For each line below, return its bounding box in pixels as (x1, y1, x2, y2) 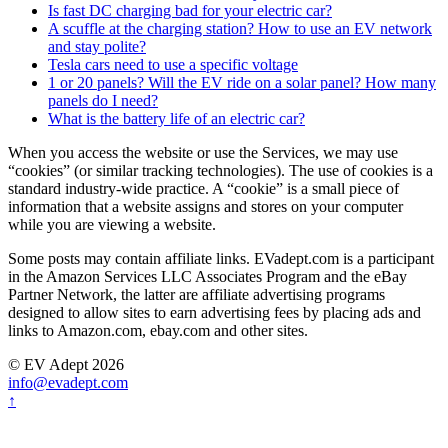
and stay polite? (48, 38, 146, 56)
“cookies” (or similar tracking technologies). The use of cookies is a (8, 162, 433, 180)
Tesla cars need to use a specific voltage (48, 56, 298, 74)
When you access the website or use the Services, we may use (8, 144, 398, 162)
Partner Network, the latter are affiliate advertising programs (8, 286, 385, 304)
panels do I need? (48, 92, 158, 110)
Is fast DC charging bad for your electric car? (48, 2, 332, 20)
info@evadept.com (8, 374, 128, 392)
